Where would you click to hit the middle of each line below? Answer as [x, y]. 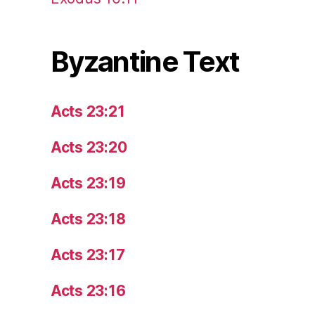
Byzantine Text [145, 61]
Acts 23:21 [88, 111]
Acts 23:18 [88, 219]
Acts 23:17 [88, 255]
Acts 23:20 [89, 147]
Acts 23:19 [88, 183]
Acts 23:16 [88, 290]
